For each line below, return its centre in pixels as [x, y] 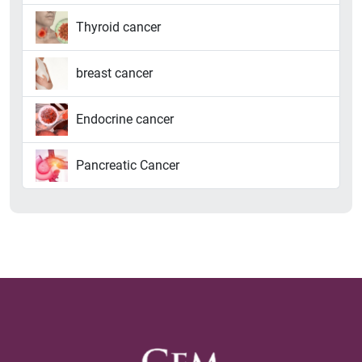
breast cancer [114, 74]
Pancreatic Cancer [128, 166]
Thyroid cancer [118, 27]
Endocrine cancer [125, 120]
